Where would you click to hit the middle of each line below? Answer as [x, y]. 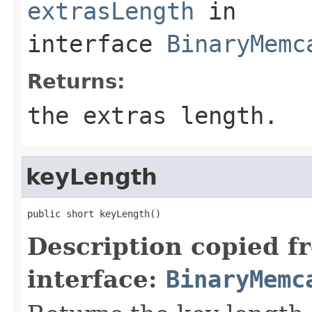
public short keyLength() [94, 213]
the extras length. [153, 115]
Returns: [76, 81]
